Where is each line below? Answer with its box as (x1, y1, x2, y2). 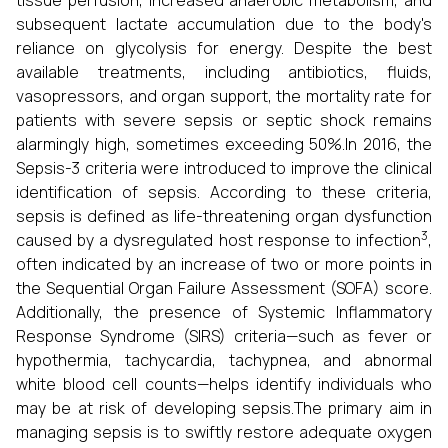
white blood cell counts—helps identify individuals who (16, 373, 432, 395)
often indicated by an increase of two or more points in (16, 253, 432, 275)
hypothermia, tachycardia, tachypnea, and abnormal (16, 349, 432, 371)
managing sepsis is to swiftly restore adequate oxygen (16, 421, 432, 443)
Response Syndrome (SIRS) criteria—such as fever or (16, 325, 432, 347)
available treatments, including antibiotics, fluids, (16, 61, 432, 83)
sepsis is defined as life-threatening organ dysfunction (16, 205, 432, 227)
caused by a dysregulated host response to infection (16, 229, 421, 251)
